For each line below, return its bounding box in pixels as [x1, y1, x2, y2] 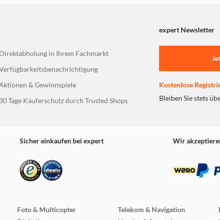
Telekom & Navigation [117, 206, 185, 214]
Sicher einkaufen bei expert [20, 137, 104, 145]
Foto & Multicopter [17, 206, 76, 214]
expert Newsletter [159, 26, 215, 34]
